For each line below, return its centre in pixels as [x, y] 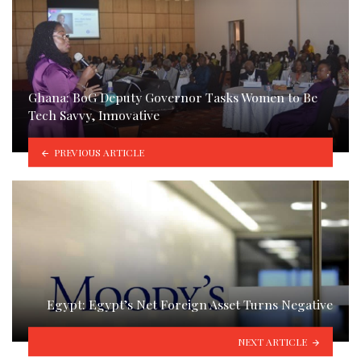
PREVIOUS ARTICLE [99, 152]
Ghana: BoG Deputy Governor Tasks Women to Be [173, 98]
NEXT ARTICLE [273, 341]
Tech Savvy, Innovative [94, 115]
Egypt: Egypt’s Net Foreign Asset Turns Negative [190, 305]
